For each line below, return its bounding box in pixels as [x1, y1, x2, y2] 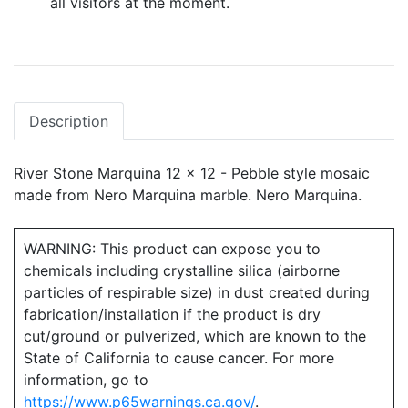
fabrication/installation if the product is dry [24, 305, 321, 324]
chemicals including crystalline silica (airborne [24, 261, 340, 280]
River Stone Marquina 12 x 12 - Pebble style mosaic [14, 164, 370, 183]
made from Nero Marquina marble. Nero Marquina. [14, 186, 362, 205]
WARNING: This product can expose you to [24, 240, 321, 259]
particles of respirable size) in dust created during [24, 283, 370, 302]
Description [29, 112, 108, 131]
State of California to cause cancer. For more [24, 349, 334, 368]
